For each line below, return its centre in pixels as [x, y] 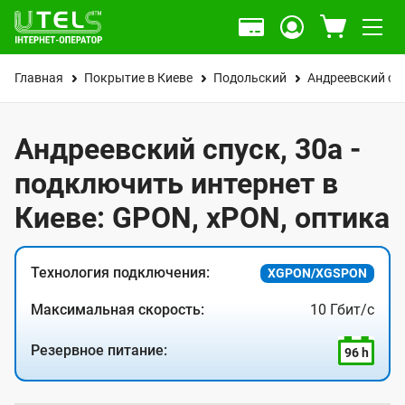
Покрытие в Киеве [138, 78]
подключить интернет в [176, 184]
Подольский [250, 78]
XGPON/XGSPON [317, 273]
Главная [39, 78]
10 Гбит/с [342, 310]
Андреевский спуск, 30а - [188, 149]
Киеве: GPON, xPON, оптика [202, 218]
